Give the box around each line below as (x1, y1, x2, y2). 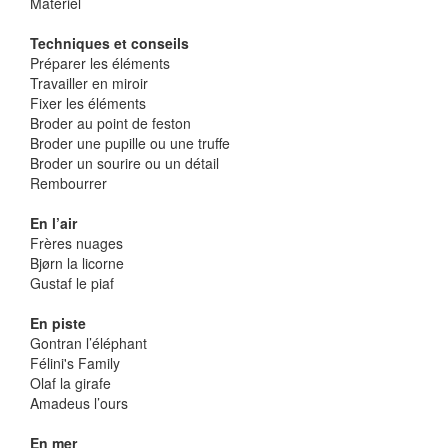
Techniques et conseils (30, 33, 189, 54)
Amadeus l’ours (30, 393, 128, 414)
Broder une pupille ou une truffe (30, 133, 230, 154)
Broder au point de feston (30, 113, 191, 134)
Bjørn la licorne (30, 253, 124, 274)
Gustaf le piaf (30, 273, 114, 294)
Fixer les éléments (30, 93, 146, 114)
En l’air (30, 213, 77, 234)
